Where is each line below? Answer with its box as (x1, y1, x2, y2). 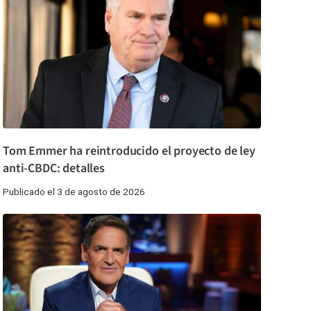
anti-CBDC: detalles (3, 160, 105, 178)
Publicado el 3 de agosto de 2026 (3, 186, 145, 198)
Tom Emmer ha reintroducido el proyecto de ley (3, 142, 255, 160)
